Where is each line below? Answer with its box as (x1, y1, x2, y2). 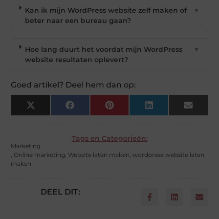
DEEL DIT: (40, 187, 80, 197)
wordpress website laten (132, 151, 205, 159)
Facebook (73, 104, 109, 113)
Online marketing (14, 151, 66, 159)
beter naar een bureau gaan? (24, 16, 131, 25)
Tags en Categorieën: (71, 134, 148, 143)
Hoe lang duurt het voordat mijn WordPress (24, 45, 182, 54)
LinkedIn (153, 104, 184, 113)
